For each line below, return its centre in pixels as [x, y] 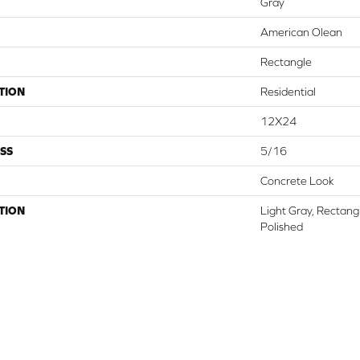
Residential [288, 91]
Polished [282, 226]
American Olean [301, 32]
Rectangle [286, 61]
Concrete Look [297, 180]
